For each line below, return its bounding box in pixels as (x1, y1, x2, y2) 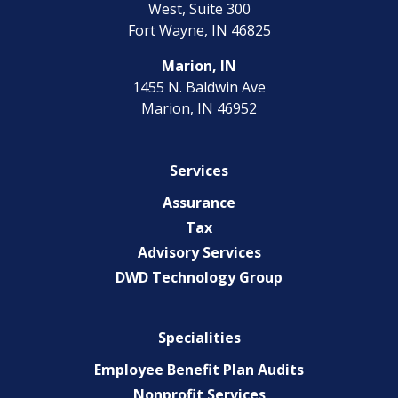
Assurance (163, 192, 235, 212)
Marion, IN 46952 (141, 98, 257, 118)
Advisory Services (137, 242, 261, 262)
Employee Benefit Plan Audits (94, 359, 304, 379)
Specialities (157, 327, 241, 347)
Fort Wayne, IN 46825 (127, 20, 271, 40)
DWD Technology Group (115, 267, 283, 287)
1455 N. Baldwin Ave (132, 76, 266, 97)
